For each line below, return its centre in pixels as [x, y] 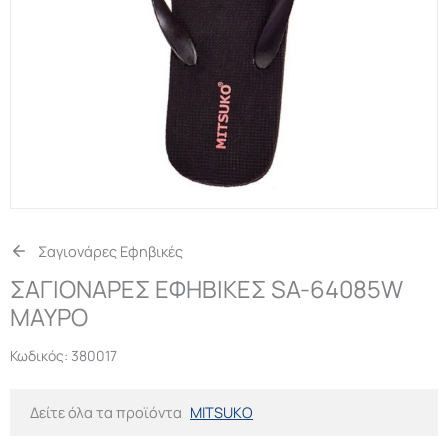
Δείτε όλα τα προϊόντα [106, 412]
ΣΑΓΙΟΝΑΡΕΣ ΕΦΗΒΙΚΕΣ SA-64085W [206, 289]
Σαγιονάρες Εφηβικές [110, 251]
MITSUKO [221, 412]
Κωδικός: [40, 356]
